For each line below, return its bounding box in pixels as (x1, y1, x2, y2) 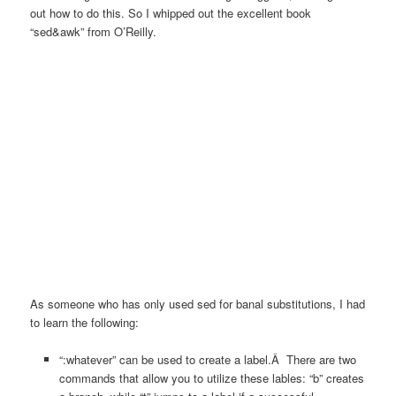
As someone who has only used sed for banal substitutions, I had (30, 295, 366, 313)
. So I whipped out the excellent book (121, 4, 312, 21)
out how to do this (30, 4, 122, 21)
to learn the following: (30, 314, 140, 331)
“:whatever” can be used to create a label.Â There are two (58, 351, 356, 369)
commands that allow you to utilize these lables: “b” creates (58, 369, 364, 387)
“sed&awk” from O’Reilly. (30, 23, 157, 40)
